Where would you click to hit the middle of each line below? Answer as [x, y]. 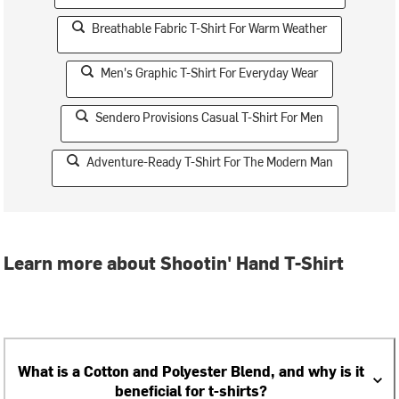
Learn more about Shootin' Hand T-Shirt [174, 262]
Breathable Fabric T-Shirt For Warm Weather [209, 28]
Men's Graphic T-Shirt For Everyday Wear [209, 73]
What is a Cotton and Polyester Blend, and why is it [191, 370]
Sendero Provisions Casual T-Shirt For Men [209, 117]
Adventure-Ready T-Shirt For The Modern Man [209, 162]
